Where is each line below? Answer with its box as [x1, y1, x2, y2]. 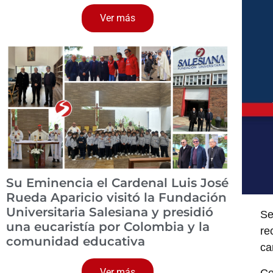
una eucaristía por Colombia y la [6, 219, 210, 234]
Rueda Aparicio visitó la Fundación [6, 190, 227, 205]
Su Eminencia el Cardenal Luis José [6, 175, 229, 190]
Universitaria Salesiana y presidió [6, 204, 213, 219]
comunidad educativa [6, 233, 145, 249]
